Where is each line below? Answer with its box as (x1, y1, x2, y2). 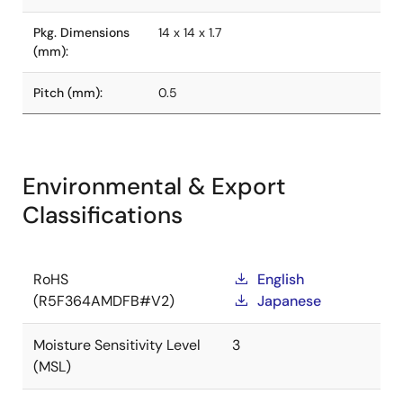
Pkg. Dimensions (33, 24, 130, 40)
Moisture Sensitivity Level (33, 336, 201, 354)
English (257, 270, 304, 289)
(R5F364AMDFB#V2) (33, 291, 175, 310)
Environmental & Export (22, 171, 286, 201)
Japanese (257, 291, 321, 310)
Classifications (22, 200, 183, 230)
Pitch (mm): (33, 85, 103, 101)
